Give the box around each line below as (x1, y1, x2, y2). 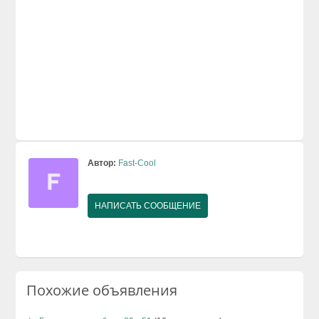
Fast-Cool (118, 157, 157, 168)
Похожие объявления (26, 280, 178, 300)
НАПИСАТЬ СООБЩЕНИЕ (95, 200, 202, 211)
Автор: (88, 157, 117, 168)
